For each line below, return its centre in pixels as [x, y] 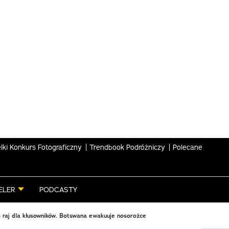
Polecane [188, 147]
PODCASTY [58, 190]
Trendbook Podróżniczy [127, 147]
